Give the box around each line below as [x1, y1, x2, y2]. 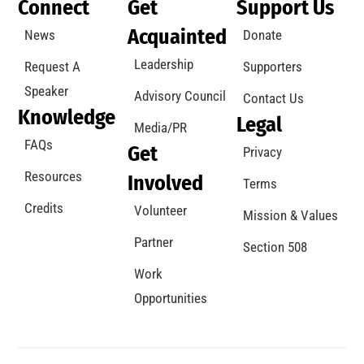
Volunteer [133, 201, 187, 219]
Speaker [24, 82, 69, 99]
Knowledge [18, 104, 116, 130]
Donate [243, 26, 283, 43]
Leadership [133, 55, 193, 72]
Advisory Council [133, 87, 226, 104]
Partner [133, 233, 173, 250]
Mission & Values [243, 206, 339, 223]
